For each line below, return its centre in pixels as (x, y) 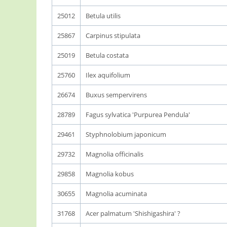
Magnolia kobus (110, 174)
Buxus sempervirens (116, 95)
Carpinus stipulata (113, 35)
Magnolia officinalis (115, 154)
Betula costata (107, 55)
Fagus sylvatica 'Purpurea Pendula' (138, 115)
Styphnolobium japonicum (126, 134)
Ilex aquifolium (108, 75)
